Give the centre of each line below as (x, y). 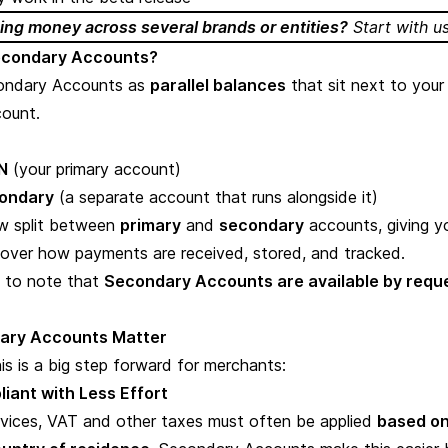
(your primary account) (94, 169)
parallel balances (218, 85)
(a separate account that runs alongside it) (216, 197)
